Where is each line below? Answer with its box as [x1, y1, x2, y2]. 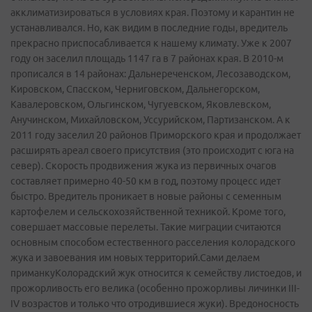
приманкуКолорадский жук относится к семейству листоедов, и [10, 267, 302, 279]
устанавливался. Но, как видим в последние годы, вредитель [10, 22, 288, 33]
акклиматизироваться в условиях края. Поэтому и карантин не [10, 7, 295, 18]
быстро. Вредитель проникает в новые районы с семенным [10, 191, 281, 202]
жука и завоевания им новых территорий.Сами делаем [10, 252, 260, 263]
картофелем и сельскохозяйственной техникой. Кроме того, [10, 206, 286, 217]
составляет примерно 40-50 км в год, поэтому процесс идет [10, 175, 281, 187]
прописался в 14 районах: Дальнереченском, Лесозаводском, [10, 68, 290, 79]
